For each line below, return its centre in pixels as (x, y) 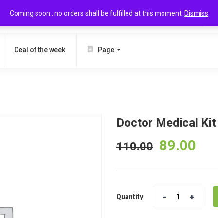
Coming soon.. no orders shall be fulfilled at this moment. (97, 13)
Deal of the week (40, 50)
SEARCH (180, 16)
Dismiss (196, 13)
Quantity (130, 197)
